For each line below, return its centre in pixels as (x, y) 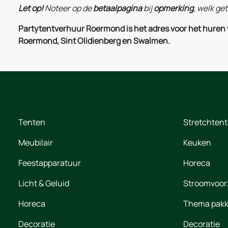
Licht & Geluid (44, 183)
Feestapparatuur (50, 163)
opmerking (174, 8)
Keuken (197, 142)
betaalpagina (118, 8)
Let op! (31, 8)
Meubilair (36, 142)
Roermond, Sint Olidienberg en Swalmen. (94, 40)
